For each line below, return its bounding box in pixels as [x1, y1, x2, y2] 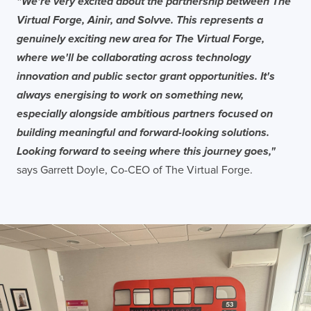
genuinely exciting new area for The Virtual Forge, [17, 31, 264, 46]
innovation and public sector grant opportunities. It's [17, 69, 275, 83]
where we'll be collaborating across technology [17, 50, 251, 65]
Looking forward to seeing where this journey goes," [17, 144, 276, 158]
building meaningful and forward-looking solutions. [17, 125, 269, 140]
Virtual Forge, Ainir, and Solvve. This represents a [17, 12, 263, 27]
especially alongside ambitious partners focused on [17, 106, 273, 121]
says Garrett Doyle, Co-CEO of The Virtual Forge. [17, 162, 253, 177]
